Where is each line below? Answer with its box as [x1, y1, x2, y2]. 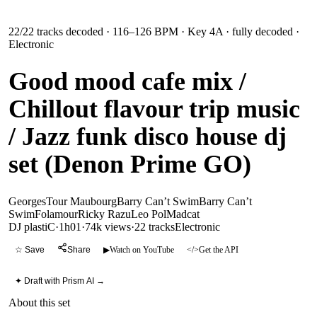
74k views [85, 220, 131, 233]
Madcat [166, 207, 200, 220]
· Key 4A [178, 25, 223, 38]
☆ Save [15, 245, 45, 255]
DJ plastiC [8, 220, 55, 233]
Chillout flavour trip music [8, 94, 300, 123]
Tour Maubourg [46, 195, 117, 207]
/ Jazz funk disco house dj [8, 122, 287, 151]
